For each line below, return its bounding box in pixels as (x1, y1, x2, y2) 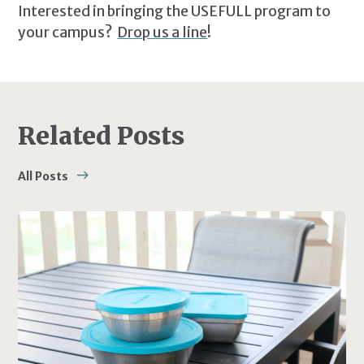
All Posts (18, 168, 69, 184)
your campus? (18, 23, 118, 41)
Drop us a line (117, 23, 208, 41)
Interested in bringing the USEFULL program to (18, 2, 331, 20)
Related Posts (18, 120, 185, 151)
